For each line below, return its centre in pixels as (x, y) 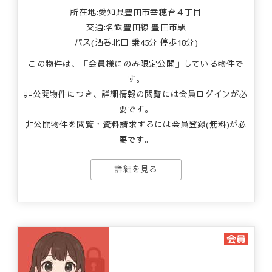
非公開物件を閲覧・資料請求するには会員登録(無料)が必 (136, 124)
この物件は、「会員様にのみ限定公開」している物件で (136, 63)
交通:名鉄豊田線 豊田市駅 (136, 27)
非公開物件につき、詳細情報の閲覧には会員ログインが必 (136, 94)
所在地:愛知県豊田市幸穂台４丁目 (136, 12)
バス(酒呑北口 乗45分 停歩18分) (136, 42)
